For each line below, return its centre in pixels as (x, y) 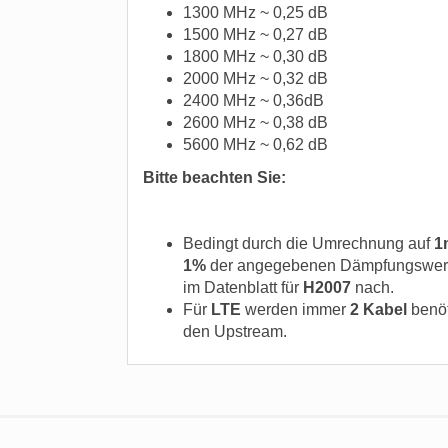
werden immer (295, 309)
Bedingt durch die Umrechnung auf (308, 243)
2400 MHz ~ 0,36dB (253, 100)
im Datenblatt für (243, 287)
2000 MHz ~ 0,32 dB (255, 78)
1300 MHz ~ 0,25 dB (255, 12)
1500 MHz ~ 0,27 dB (255, 34)
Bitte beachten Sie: (214, 177)
